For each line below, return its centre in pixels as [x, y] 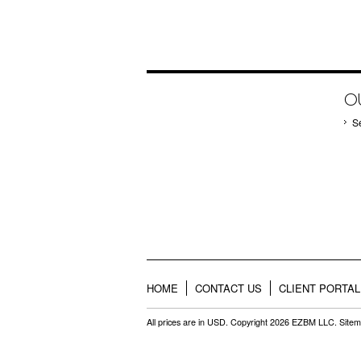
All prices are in [177, 322]
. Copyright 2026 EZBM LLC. [282, 322]
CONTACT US [228, 288]
